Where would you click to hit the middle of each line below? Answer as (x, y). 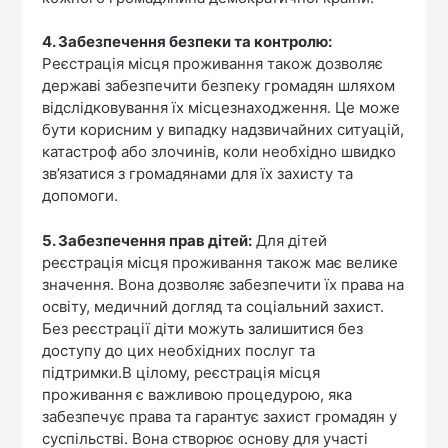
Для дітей (290, 240)
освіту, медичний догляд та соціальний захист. (213, 306)
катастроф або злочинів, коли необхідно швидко (219, 152)
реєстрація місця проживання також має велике (220, 262)
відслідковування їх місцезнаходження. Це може (221, 108)
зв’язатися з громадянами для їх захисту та (198, 174)
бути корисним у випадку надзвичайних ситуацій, (223, 130)
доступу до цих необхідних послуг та (179, 350)
